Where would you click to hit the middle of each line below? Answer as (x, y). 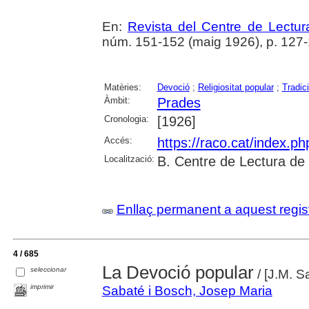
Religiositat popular (236, 88)
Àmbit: (117, 101)
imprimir (42, 287)
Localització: (129, 159)
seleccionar (49, 270)
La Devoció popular (178, 273)
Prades (179, 103)
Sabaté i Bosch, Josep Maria (187, 291)
